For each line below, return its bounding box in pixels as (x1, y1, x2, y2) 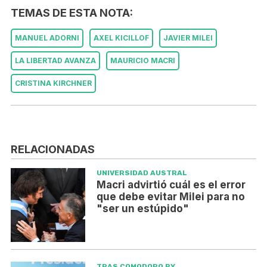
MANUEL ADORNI (15, 33, 79, 43)
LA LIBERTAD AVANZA (15, 56, 96, 66)
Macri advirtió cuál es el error (96, 178, 246, 191)
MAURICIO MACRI (110, 56, 175, 66)
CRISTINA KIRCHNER (15, 79, 92, 88)
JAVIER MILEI (163, 33, 213, 43)
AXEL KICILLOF (94, 33, 149, 43)
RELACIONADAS (11, 142, 95, 156)
